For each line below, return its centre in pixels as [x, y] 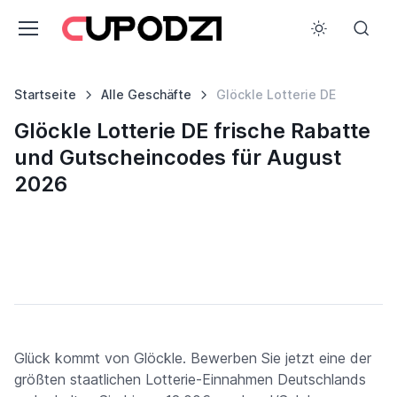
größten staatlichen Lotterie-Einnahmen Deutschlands [190, 379]
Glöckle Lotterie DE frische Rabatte [192, 131]
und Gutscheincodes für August [178, 157]
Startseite [45, 94]
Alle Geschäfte [146, 94]
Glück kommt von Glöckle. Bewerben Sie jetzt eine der [193, 358]
